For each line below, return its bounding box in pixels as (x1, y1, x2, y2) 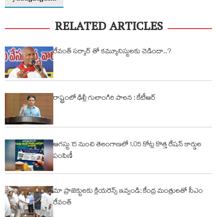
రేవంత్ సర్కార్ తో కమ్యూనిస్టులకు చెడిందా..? (53, 46, 171, 59)
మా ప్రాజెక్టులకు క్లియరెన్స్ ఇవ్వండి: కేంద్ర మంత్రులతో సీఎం (53, 186, 203, 198)
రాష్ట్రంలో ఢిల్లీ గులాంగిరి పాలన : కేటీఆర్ (53, 93, 156, 105)
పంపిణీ (53, 151, 73, 163)
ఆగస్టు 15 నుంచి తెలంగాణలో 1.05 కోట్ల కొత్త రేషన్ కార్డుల (53, 139, 201, 152)
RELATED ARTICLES (54, 15, 163, 42)
